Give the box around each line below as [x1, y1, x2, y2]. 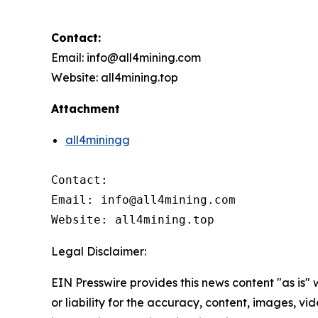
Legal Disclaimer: [51, 243, 146, 258]
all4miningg [65, 132, 130, 147]
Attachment [51, 101, 120, 116]
